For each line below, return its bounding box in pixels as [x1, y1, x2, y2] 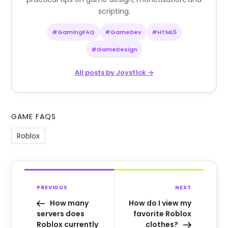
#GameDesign [91, 45, 137, 54]
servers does [37, 209, 85, 219]
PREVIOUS [37, 184, 68, 192]
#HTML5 [151, 28, 177, 37]
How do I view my [128, 198, 191, 209]
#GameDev [104, 28, 141, 37]
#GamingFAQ [51, 28, 95, 37]
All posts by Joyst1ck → [74, 68, 154, 78]
